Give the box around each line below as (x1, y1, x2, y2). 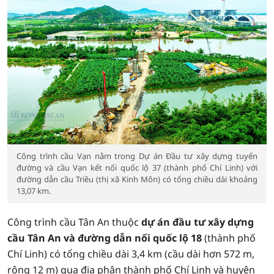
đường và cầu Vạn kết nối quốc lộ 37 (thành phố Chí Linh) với (17, 162, 257, 173)
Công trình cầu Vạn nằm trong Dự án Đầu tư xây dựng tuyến (17, 150, 257, 161)
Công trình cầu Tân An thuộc (7, 215, 141, 229)
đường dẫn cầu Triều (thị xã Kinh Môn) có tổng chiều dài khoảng (17, 174, 257, 185)
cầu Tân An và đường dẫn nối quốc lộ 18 (7, 231, 202, 245)
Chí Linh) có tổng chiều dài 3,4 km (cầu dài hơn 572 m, (7, 247, 254, 261)
